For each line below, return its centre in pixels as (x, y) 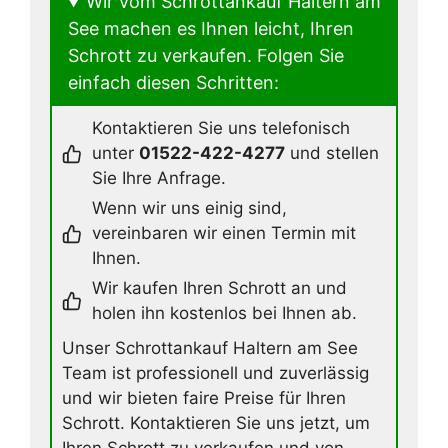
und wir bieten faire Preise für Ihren (204, 398)
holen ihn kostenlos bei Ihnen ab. (224, 313)
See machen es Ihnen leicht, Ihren (211, 29)
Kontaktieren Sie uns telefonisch (221, 128)
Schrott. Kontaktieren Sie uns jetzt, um (216, 423)
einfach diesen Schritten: (173, 83)
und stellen (332, 153)
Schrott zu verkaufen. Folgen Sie (206, 56)
